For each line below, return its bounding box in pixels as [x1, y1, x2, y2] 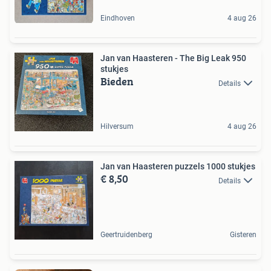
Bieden [100, 73, 134, 90]
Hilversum [100, 122, 134, 131]
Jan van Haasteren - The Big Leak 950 [100, 53, 246, 64]
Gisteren [230, 230, 256, 240]
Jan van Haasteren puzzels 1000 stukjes [100, 162, 255, 172]
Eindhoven [100, 14, 135, 23]
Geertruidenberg [100, 230, 152, 240]
